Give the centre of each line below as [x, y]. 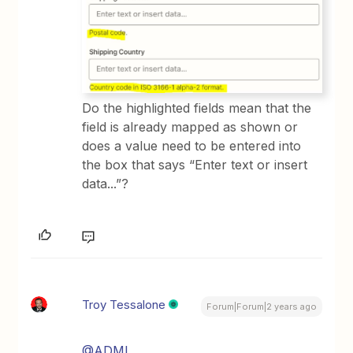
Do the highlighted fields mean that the [197, 108]
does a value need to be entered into [192, 146]
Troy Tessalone [124, 305]
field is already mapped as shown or [190, 127]
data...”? [106, 184]
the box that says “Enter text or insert [195, 165]
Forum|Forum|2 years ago [261, 307]
